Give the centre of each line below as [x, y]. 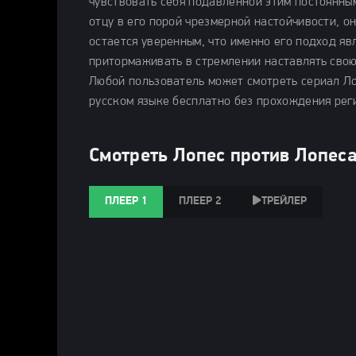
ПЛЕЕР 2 [200, 201]
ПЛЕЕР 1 [126, 201]
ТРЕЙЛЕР [284, 201]
